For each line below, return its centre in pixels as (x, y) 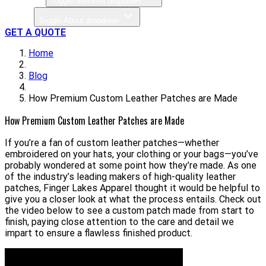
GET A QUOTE (35, 33)
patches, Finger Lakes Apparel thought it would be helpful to (132, 188)
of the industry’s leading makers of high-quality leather (120, 177)
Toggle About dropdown (79, 21)
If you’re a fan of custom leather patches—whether (112, 143)
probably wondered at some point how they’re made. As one (131, 166)
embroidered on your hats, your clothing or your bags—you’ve (132, 154)
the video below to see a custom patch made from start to (129, 211)
